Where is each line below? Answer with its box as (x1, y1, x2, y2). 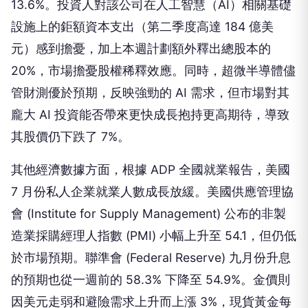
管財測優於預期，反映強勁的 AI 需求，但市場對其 (11, 85, 289, 100)
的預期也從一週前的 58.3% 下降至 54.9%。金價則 (11, 272, 290, 287)
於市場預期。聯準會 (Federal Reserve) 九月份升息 (11, 250, 291, 265)
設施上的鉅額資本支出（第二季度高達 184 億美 (11, 19, 274, 34)
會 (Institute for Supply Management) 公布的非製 (11, 206, 286, 221)
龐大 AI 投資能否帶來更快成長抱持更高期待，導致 (11, 107, 289, 122)
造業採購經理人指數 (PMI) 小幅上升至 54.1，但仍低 (11, 228, 296, 243)
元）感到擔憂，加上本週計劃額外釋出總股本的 (11, 41, 271, 56)
